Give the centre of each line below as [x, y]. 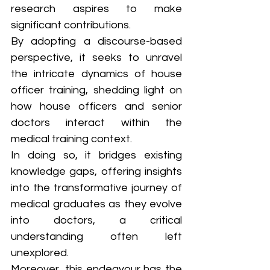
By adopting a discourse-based [96, 42]
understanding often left [96, 237]
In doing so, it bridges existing [96, 155]
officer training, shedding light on [96, 90]
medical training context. [73, 139]
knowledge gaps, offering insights [96, 172]
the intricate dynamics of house [96, 74]
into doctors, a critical [96, 221]
